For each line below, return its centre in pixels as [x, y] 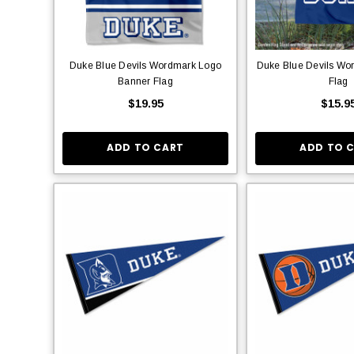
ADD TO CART [145, 148]
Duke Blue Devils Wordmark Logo [145, 65]
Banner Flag [145, 81]
